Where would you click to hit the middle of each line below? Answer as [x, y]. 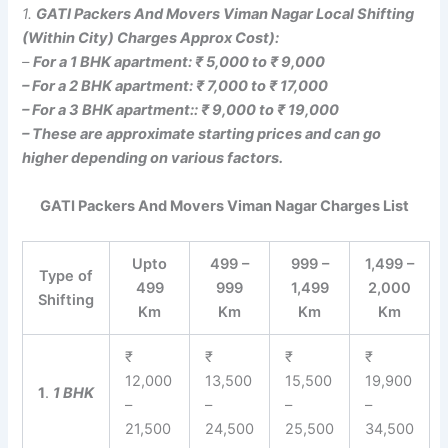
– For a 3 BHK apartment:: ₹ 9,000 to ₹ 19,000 [181, 110]
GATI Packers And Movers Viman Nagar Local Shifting [225, 14]
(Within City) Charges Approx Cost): [151, 38]
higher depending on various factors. [153, 158]
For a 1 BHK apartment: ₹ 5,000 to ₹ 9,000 [179, 62]
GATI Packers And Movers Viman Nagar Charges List [224, 205]
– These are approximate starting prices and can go [202, 134]
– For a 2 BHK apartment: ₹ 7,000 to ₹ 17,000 [175, 86]
